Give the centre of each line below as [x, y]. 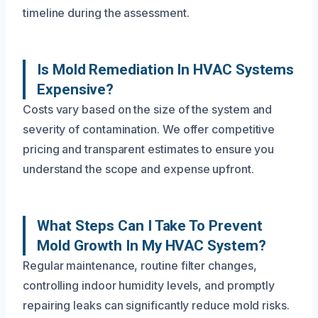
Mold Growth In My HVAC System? [152, 245]
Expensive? [76, 89]
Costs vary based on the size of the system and [148, 109]
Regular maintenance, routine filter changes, [140, 265]
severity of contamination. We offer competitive [149, 129]
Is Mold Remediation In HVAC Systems [166, 69]
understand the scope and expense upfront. [138, 169]
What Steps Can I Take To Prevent [150, 225]
